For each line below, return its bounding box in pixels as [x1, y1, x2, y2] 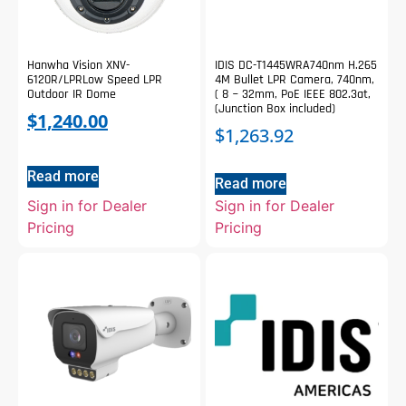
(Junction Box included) [215, 101, 335, 117]
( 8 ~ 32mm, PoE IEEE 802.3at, [215, 86, 371, 102]
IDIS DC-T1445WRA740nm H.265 [215, 57, 377, 73]
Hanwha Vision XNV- [27, 57, 130, 73]
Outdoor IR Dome [27, 86, 116, 102]
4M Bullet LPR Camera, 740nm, [215, 72, 374, 88]
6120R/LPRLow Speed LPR [27, 72, 162, 88]
